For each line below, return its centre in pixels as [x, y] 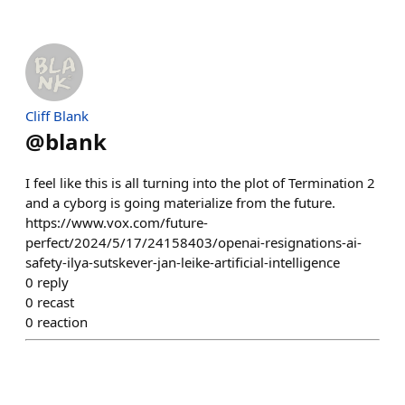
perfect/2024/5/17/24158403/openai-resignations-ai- [193, 242]
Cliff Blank [57, 116]
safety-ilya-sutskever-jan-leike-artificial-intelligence [183, 262]
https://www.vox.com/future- [117, 222]
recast [56, 302]
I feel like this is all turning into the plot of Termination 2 [200, 183]
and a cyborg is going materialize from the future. [180, 202]
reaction [62, 322]
